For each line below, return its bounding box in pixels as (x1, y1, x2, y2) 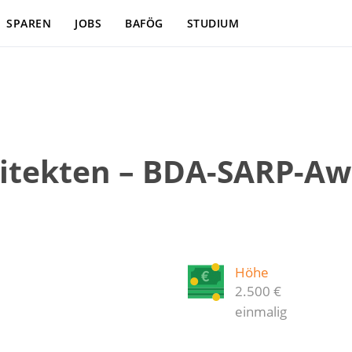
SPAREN (6, 16, 51, 31)
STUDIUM (186, 16, 239, 31)
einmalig (235, 302, 287, 321)
